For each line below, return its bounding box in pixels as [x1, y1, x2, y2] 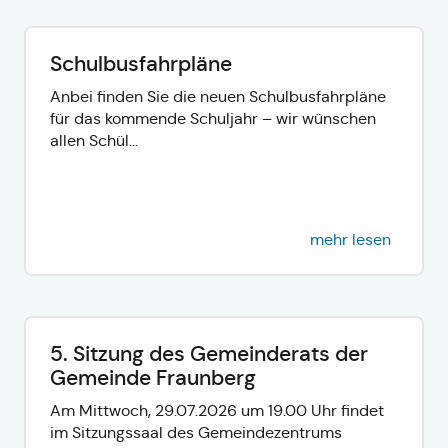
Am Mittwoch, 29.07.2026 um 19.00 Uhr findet [50, 400, 384, 420]
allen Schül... [50, 130, 138, 150]
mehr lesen [310, 229, 391, 249]
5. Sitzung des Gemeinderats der [50, 340, 368, 367]
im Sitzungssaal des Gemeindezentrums [50, 422, 342, 442]
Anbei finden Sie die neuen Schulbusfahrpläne [50, 86, 386, 106]
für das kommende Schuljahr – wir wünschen [50, 108, 376, 128]
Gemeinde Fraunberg [50, 364, 256, 391]
